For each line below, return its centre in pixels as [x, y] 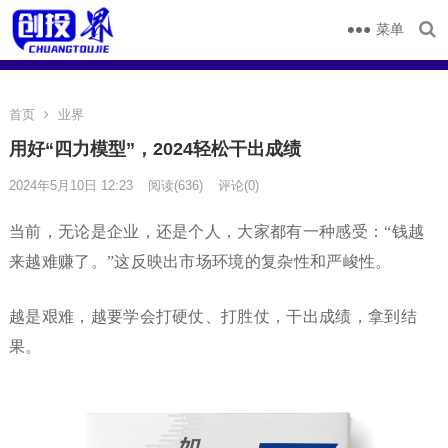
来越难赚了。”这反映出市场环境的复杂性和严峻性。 [200, 261]
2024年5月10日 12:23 [70, 185]
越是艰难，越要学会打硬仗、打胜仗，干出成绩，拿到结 [212, 316]
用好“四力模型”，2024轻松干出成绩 [154, 149]
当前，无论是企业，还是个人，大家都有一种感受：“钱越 [216, 231]
